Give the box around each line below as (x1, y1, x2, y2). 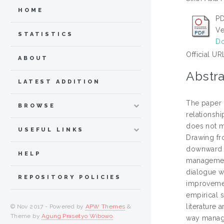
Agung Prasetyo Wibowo (41, 212, 113, 220)
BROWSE (18, 102, 56, 109)
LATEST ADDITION (18, 78, 100, 85)
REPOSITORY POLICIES (18, 174, 122, 181)
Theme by (10, 212, 42, 220)
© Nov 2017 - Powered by (10, 203, 85, 210)
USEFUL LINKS (18, 126, 84, 133)
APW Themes (85, 203, 125, 210)
